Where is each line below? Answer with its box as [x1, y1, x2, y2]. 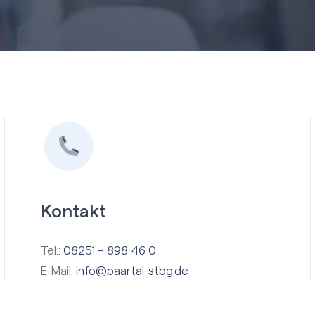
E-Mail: [40, 265, 76, 278]
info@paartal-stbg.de [75, 265, 188, 278]
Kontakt [40, 203, 106, 221]
